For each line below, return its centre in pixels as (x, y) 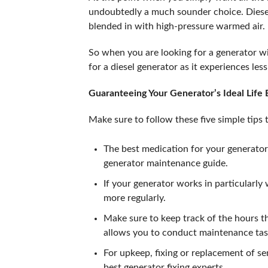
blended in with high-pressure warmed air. (176, 26)
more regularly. (135, 198)
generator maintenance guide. (165, 163)
